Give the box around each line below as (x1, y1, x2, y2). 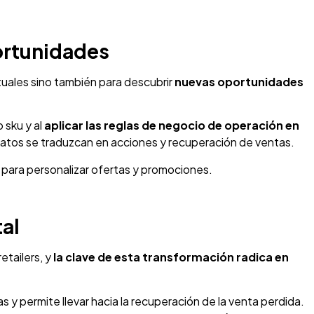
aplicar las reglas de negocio (44, 118, 205, 133)
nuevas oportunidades (175, 74, 303, 89)
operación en (224, 118, 299, 133)
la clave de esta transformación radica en (53, 250, 289, 265)
